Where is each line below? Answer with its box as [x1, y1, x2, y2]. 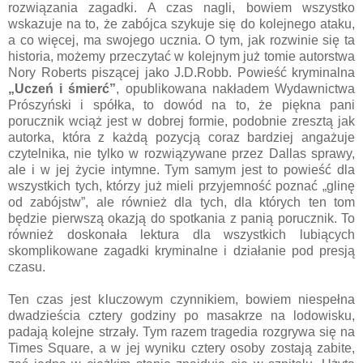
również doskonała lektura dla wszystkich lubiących [8, 227, 355, 241]
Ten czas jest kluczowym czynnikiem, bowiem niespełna [8, 292, 355, 306]
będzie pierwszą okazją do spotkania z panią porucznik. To [8, 211, 355, 225]
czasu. [8, 259, 45, 274]
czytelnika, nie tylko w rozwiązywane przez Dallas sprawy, [8, 146, 355, 160]
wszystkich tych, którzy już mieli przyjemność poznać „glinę [8, 178, 355, 193]
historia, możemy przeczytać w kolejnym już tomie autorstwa [8, 49, 355, 63]
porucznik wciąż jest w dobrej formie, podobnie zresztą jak [8, 113, 355, 128]
